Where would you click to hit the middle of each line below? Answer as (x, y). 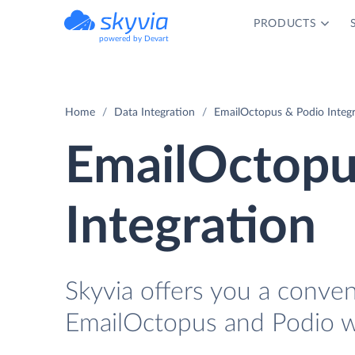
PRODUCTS (285, 24)
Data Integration (155, 113)
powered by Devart (134, 39)
